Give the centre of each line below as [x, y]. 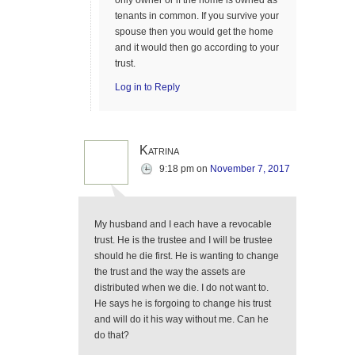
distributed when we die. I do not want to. [181, 288]
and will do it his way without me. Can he [181, 319]
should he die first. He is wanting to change [187, 256]
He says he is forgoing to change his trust [183, 303]
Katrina [159, 150]
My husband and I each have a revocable [183, 224]
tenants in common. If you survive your [197, 16]
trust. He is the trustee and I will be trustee [183, 240]
